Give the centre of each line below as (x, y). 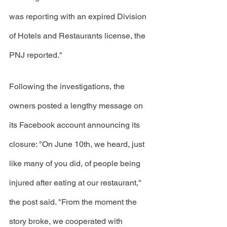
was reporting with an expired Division (79, 16)
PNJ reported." (37, 55)
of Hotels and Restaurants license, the (78, 35)
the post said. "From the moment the (74, 202)
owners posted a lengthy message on (77, 105)
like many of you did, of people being (76, 163)
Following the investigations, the (68, 86)
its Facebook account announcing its (75, 125)
